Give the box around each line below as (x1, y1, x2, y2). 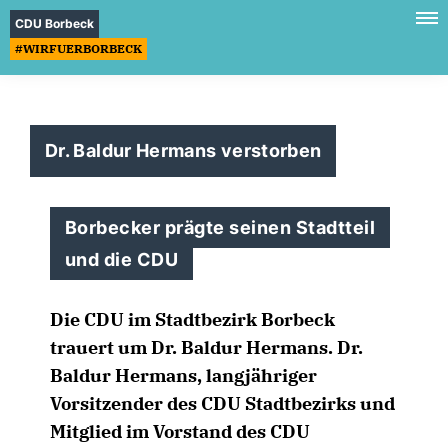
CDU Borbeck (15, 16, 94, 31)
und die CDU (65, 249, 179, 270)
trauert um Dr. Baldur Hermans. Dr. (50, 336, 363, 359)
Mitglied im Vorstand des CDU (50, 420, 310, 443)
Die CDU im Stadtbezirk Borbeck (50, 308, 335, 331)
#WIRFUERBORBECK (15, 41, 142, 56)
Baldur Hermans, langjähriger (50, 364, 317, 387)
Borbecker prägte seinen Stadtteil (65, 217, 376, 238)
